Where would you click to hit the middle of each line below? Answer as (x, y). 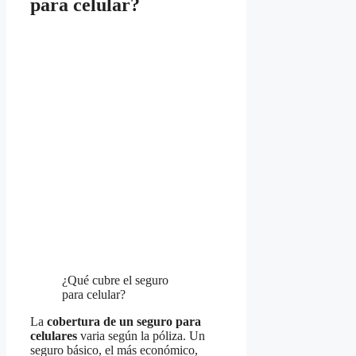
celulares (54, 336)
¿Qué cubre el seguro (115, 281)
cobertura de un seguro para (124, 322)
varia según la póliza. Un (141, 336)
